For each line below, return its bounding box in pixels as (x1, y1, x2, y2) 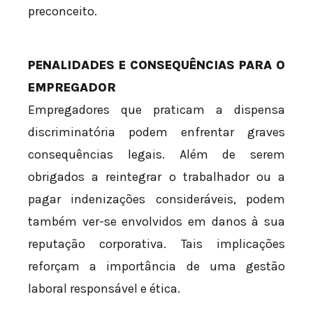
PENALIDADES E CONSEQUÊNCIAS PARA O (28, 57, 285, 73)
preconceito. (28, 3, 97, 19)
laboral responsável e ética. (28, 280, 180, 296)
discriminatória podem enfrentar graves (28, 124, 285, 140)
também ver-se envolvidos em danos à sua (28, 213, 285, 229)
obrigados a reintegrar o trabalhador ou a (28, 168, 285, 184)
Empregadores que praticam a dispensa (28, 101, 285, 117)
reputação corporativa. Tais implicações (28, 235, 285, 252)
